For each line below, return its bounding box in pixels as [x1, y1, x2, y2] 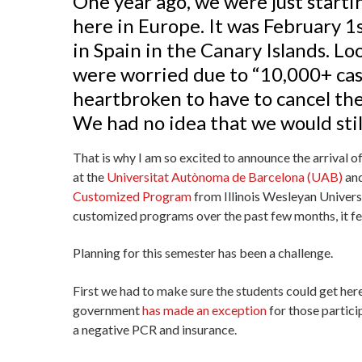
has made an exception [142, 301, 267, 318]
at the [73, 169, 107, 184]
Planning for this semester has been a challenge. [73, 245, 335, 261]
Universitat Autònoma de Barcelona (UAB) [107, 169, 343, 184]
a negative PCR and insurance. [73, 321, 239, 337]
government [73, 301, 142, 318]
